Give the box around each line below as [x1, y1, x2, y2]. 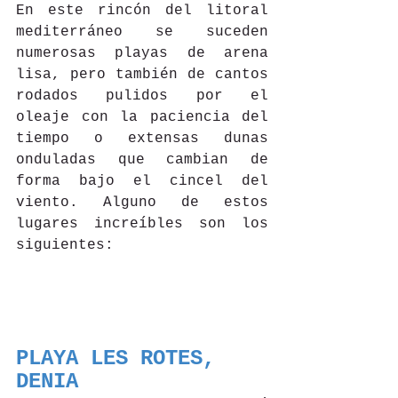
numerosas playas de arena [16, 45, 268, 61]
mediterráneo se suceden [16, 24, 268, 40]
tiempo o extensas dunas [16, 131, 268, 147]
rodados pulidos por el [16, 88, 268, 104]
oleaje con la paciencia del [16, 109, 268, 125]
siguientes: [16, 237, 114, 253]
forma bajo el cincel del [16, 173, 268, 189]
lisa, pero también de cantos [16, 67, 268, 83]
